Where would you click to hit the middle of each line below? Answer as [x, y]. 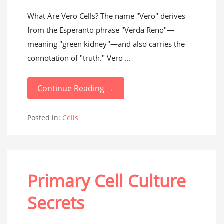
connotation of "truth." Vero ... [79, 58]
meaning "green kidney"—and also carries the [106, 44]
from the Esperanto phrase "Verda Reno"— [101, 30]
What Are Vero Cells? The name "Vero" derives [106, 16]
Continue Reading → [76, 88]
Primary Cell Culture [107, 181]
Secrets [56, 203]
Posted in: [45, 118]
